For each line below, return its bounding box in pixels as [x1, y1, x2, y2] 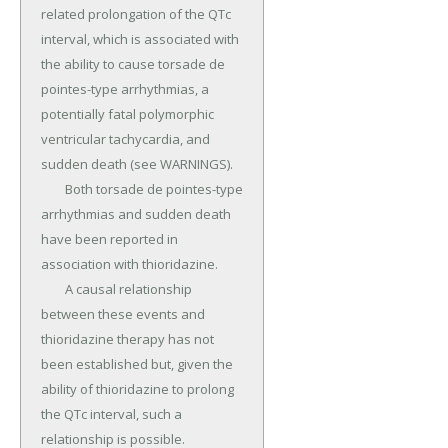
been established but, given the [41, 355, 233, 374]
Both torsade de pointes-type [41, 180, 65, 199]
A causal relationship [41, 280, 65, 299]
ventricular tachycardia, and [41, 130, 210, 149]
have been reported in [41, 230, 178, 249]
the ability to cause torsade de [41, 55, 225, 74]
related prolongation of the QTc [41, 5, 231, 24]
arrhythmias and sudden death [41, 205, 231, 224]
